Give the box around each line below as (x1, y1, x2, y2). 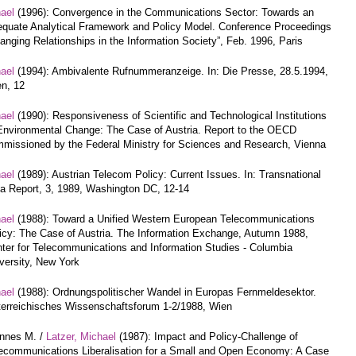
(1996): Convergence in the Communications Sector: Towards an (14, 6, 314, 18)
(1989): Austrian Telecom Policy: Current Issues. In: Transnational (14, 168, 321, 180)
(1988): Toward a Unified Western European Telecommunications (14, 213, 315, 225)
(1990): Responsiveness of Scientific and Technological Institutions (14, 110, 327, 122)
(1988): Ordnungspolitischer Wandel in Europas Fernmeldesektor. (14, 286, 316, 298)
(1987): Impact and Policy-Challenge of (116, 331, 298, 342)
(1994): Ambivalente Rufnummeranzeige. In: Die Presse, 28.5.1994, (14, 65, 328, 77)
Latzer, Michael (46, 331, 116, 342)
